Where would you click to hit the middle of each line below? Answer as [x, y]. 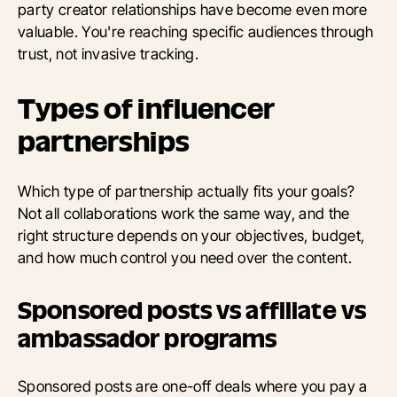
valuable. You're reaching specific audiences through [196, 32]
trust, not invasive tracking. [108, 54]
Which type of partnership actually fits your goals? [187, 191]
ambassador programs [148, 339]
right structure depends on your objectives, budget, [191, 236]
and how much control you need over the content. [185, 258]
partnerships [104, 142]
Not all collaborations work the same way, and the [184, 214]
